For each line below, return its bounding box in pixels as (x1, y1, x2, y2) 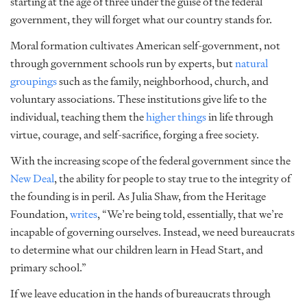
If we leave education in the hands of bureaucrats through (10, 285, 271, 302)
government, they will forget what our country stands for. (10, 11, 274, 28)
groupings (10, 73, 57, 90)
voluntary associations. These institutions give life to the (10, 90, 267, 108)
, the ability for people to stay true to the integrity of (54, 170, 291, 187)
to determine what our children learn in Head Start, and (10, 241, 263, 258)
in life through (206, 108, 273, 125)
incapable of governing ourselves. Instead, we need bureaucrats (10, 223, 295, 241)
